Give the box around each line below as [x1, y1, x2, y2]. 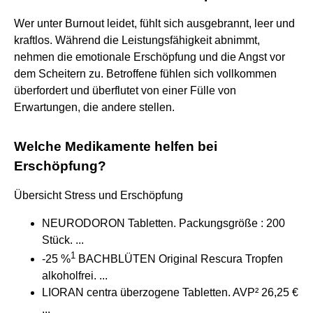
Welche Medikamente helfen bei [14, 138, 217, 154]
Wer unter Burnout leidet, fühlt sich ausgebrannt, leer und [14, 17, 295, 29]
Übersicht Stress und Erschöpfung [14, 189, 183, 201]
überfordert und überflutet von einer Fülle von [14, 84, 236, 96]
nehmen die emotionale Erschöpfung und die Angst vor [14, 50, 285, 63]
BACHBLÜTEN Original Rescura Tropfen [75, 253, 283, 265]
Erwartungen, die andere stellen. [14, 101, 175, 113]
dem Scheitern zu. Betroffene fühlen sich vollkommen [14, 67, 277, 80]
